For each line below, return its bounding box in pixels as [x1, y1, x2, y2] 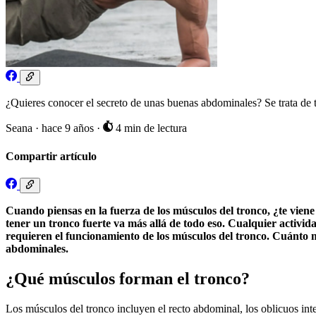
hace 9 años [42, 122, 97, 135]
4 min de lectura [112, 122, 187, 135]
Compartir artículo [6, 150, 97, 162]
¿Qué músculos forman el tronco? [6, 269, 250, 288]
